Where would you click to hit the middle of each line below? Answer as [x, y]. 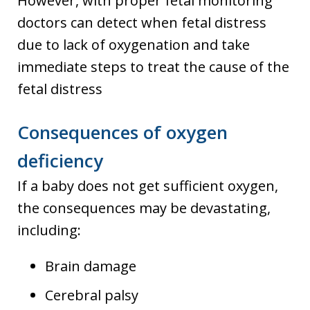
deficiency [60, 160]
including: [49, 230]
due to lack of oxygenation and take [134, 44]
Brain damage [91, 266]
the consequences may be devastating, [144, 208]
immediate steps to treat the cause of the [153, 66]
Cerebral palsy [92, 295]
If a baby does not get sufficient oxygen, [148, 185]
